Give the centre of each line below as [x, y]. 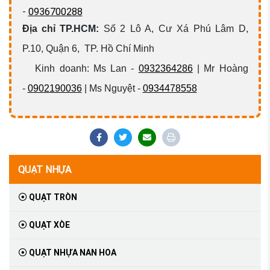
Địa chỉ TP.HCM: [61, 29]
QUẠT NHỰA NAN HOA [72, 253]
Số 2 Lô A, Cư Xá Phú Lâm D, [176, 29]
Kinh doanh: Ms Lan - [80, 69]
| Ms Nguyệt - [112, 89]
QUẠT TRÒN [52, 197]
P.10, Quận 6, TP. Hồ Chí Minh [88, 49]
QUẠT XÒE [49, 225]
